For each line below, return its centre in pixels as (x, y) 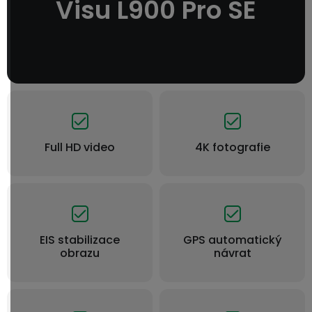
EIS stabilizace (80, 240)
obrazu (80, 253)
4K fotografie (232, 147)
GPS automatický (232, 240)
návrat (232, 253)
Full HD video (80, 147)
